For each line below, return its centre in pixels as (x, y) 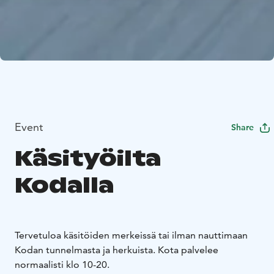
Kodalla (64, 185)
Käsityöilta (88, 158)
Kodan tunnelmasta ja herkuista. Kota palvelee (117, 250)
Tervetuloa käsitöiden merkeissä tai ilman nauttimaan (131, 235)
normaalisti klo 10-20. (62, 265)
